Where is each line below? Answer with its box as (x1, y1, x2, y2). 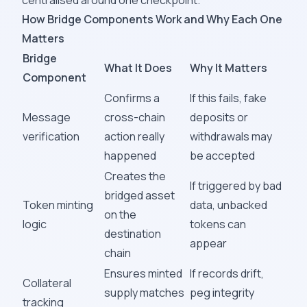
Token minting (23, 197, 93, 212)
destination (104, 226, 161, 241)
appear (190, 236, 227, 251)
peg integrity (190, 285, 254, 300)
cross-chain (104, 110, 165, 125)
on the (104, 207, 136, 222)
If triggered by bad (190, 178, 282, 193)
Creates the (104, 169, 166, 184)
